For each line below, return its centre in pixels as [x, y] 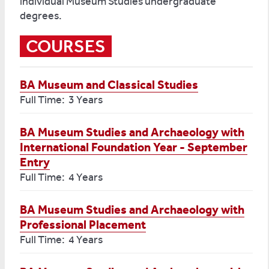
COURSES [66, 46]
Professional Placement [83, 225]
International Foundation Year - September [134, 147]
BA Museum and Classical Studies [109, 85]
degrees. [42, 16]
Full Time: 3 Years [61, 100]
